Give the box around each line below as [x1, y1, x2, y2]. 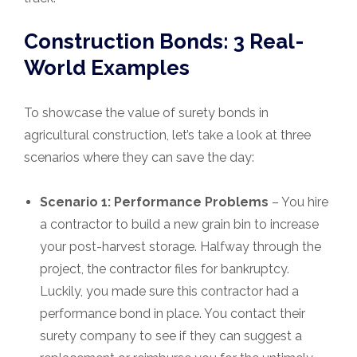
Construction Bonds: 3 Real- [24, 29, 304, 54]
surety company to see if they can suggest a [40, 328, 302, 344]
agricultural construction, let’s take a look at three [24, 127, 311, 143]
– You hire [269, 194, 328, 210]
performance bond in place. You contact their [40, 306, 305, 322]
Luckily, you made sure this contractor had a [40, 284, 299, 300]
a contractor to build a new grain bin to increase [40, 217, 319, 233]
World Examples [24, 56, 190, 80]
